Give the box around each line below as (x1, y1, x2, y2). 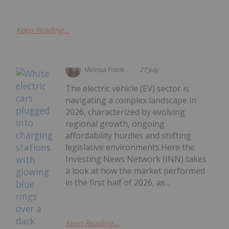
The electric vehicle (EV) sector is (65, 82, 190, 94)
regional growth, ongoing (65, 118, 165, 129)
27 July (140, 65, 158, 74)
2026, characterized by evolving (65, 106, 186, 118)
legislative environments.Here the (65, 141, 195, 153)
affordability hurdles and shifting (65, 129, 192, 141)
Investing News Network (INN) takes (65, 153, 207, 165)
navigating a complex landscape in (65, 94, 197, 106)
